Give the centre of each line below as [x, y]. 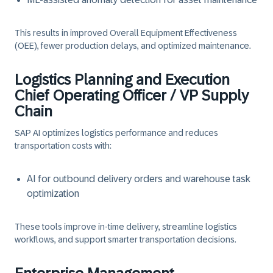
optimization [53, 193]
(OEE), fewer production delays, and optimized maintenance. [133, 46]
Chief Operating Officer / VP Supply [132, 95]
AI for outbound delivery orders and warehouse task [139, 179]
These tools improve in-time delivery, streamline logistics [126, 227]
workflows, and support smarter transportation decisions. [126, 239]
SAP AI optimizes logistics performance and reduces [116, 133]
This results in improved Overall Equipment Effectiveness [126, 33]
